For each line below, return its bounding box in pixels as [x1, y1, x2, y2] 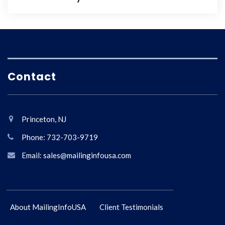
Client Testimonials [99, 202, 163, 211]
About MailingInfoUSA [10, 202, 86, 211]
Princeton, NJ [22, 115, 66, 124]
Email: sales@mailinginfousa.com [22, 151, 131, 160]
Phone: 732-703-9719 [22, 133, 98, 142]
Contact [8, 69, 56, 84]
